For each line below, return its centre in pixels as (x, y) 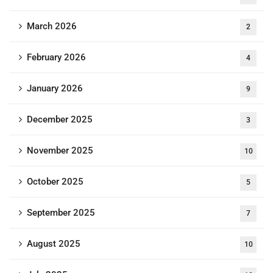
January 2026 (55, 89)
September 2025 (61, 213)
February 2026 (56, 58)
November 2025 (60, 151)
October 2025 (55, 182)
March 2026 (52, 27)
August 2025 (54, 244)
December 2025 (60, 120)
